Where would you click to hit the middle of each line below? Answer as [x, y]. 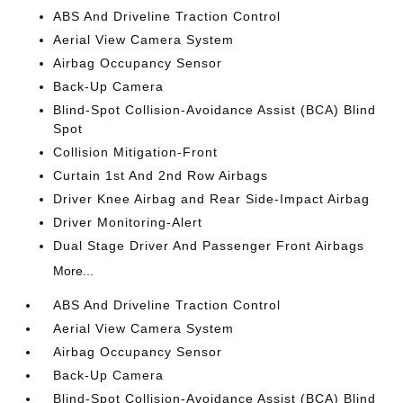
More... [74, 271]
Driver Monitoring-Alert [128, 222]
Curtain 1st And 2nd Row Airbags [161, 175]
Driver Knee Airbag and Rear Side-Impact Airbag [212, 199]
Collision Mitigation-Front [136, 152]
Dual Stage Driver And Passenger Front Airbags [209, 246]
